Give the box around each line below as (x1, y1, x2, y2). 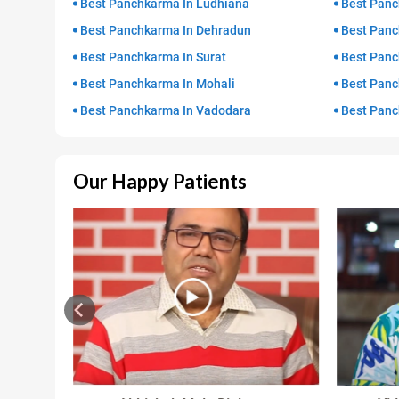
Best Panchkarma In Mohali (80, 77, 235, 91)
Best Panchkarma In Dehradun (80, 23, 251, 37)
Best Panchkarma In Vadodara (80, 103, 251, 118)
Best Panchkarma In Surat (80, 50, 226, 64)
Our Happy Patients (73, 169, 247, 193)
